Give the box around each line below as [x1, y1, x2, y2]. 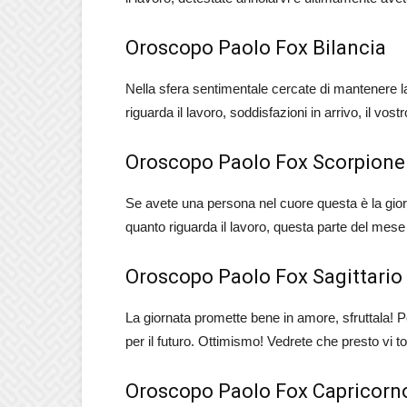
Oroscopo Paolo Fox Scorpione [125, 151, 405, 174]
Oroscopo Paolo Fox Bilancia [125, 36, 386, 59]
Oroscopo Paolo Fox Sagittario [125, 265, 402, 288]
